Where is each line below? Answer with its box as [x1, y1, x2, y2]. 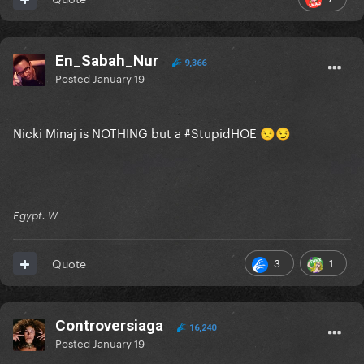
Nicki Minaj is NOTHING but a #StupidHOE [13, 122, 260, 142]
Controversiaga [55, 316, 163, 336]
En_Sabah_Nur [55, 51, 158, 71]
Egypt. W [13, 209, 58, 223]
